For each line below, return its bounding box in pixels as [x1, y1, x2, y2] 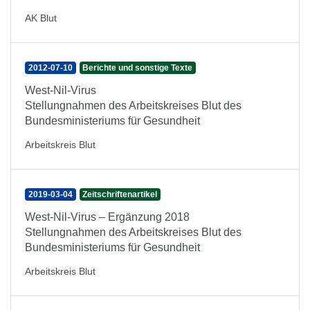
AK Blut [25, 12, 57, 24]
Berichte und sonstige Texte [82, 63, 193, 73]
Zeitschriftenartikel [82, 190, 158, 199]
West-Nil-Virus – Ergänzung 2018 [25, 211, 190, 223]
